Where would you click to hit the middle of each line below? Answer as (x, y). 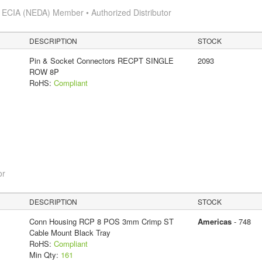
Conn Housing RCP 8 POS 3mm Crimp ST (101, 221)
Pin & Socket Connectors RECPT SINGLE (101, 60)
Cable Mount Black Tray (70, 232)
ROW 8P (44, 71)
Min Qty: (45, 254)
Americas (214, 221)
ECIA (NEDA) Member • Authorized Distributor (86, 12)
